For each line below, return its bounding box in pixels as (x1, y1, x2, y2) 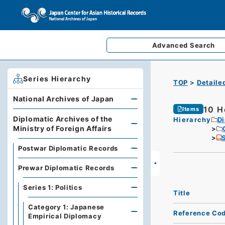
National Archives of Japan (13, 94, 115, 103)
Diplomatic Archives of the (13, 115, 113, 123)
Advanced (152, 41, 190, 49)
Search (189, 41, 215, 49)
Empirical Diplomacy (28, 212, 102, 220)
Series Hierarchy (23, 74, 91, 83)
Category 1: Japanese (28, 203, 104, 211)
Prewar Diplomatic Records (18, 164, 115, 172)
